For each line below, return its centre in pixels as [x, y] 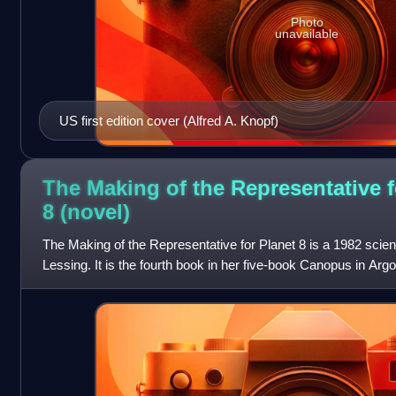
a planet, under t [88, 286]
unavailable [307, 34]
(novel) [95, 211]
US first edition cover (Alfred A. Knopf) [168, 120]
